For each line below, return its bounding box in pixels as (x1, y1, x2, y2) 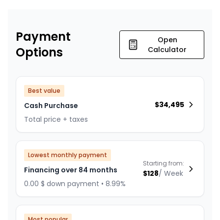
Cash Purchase (24, 101, 78, 111)
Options (16, 44, 63, 61)
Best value (28, 86, 60, 95)
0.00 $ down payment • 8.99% (24, 179, 126, 189)
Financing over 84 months (24, 165, 117, 175)
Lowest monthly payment (28, 151, 107, 160)
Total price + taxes (24, 114, 88, 125)
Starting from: (143, 159, 184, 167)
